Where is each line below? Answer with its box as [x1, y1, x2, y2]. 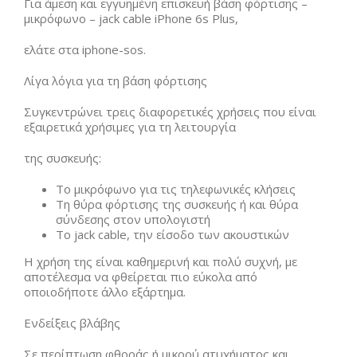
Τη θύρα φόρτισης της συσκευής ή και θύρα [56, 196, 298, 212]
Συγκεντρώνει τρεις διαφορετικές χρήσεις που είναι [24, 104, 316, 120]
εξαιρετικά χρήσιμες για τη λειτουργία [24, 119, 236, 135]
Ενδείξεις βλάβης [24, 315, 120, 331]
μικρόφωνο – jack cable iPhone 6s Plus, [24, 10, 238, 26]
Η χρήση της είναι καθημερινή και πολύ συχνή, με [24, 253, 297, 269]
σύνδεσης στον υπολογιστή [56, 211, 210, 227]
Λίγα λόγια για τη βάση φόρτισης [24, 73, 207, 88]
